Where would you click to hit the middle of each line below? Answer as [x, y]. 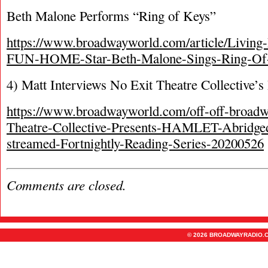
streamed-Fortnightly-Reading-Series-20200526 [135, 143]
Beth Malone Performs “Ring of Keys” [111, 16]
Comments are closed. [66, 185]
